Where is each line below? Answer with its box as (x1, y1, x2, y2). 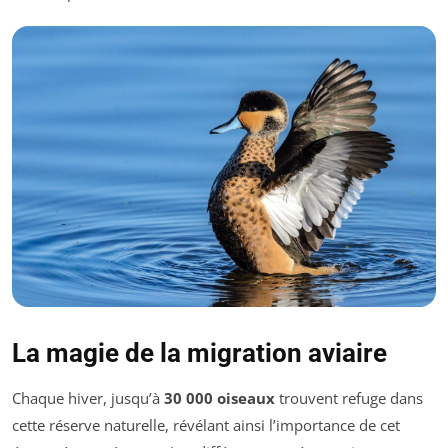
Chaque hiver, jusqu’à (12, 387, 164, 408)
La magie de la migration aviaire (12, 337, 387, 368)
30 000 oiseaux (164, 387, 275, 408)
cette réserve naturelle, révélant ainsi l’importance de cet (12, 414, 400, 435)
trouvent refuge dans (275, 387, 423, 408)
